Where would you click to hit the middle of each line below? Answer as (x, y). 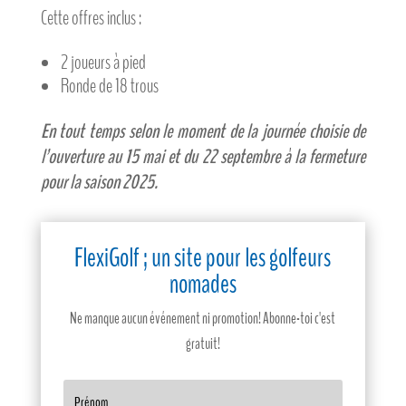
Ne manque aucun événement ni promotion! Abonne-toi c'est (203, 319)
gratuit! (203, 344)
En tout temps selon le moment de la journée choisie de (203, 132)
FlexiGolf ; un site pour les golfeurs (203, 258)
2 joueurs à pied (103, 63)
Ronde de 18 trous (109, 87)
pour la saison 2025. (99, 183)
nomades (203, 285)
